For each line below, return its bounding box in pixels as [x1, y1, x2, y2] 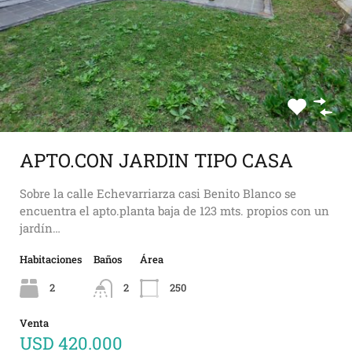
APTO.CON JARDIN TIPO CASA [20, 147, 293, 173]
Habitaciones [20, 251, 82, 266]
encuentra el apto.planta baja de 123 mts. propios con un [20, 202, 329, 218]
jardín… [20, 219, 60, 236]
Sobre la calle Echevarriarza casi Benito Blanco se [20, 185, 296, 201]
